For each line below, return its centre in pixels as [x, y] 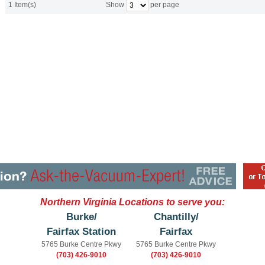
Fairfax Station [81, 232]
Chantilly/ [176, 217]
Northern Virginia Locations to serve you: [132, 202]
